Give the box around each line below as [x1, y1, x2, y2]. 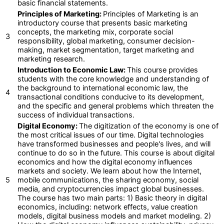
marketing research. [17, 54, 85, 63]
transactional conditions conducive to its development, [17, 92, 204, 101]
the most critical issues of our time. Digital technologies [17, 130, 204, 139]
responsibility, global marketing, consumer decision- [17, 36, 195, 45]
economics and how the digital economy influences [17, 157, 192, 166]
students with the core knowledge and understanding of [17, 74, 209, 83]
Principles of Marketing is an [103, 9, 198, 18]
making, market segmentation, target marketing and [17, 45, 194, 54]
